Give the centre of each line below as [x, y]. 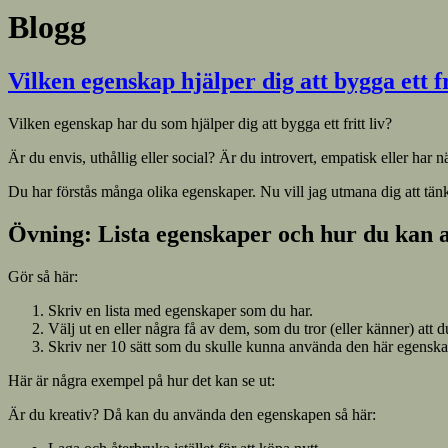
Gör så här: [43, 276]
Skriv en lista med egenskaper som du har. [180, 310]
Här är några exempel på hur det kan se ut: [141, 380]
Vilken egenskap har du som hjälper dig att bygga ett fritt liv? [200, 123]
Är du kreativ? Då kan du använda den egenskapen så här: [192, 414]
